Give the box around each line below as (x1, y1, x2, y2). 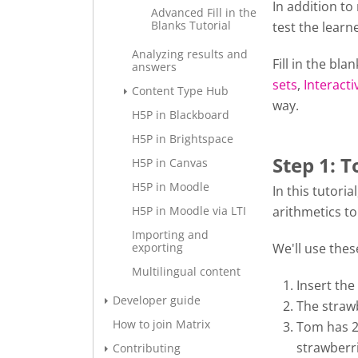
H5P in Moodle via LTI (132, 203, 246, 218)
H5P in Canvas (132, 155, 208, 170)
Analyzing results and (132, 46, 248, 62)
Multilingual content (132, 264, 241, 279)
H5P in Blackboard (132, 107, 229, 122)
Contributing (113, 340, 181, 356)
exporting (132, 240, 183, 255)
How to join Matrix (113, 316, 210, 332)
